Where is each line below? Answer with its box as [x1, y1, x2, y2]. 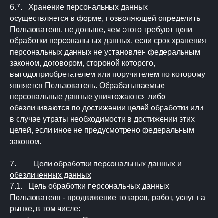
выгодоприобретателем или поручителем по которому [10, 70, 205, 78]
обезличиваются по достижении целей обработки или [10, 104, 203, 112]
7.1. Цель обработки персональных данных [10, 182, 169, 190]
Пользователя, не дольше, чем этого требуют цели [10, 25, 192, 34]
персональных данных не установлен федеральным [10, 48, 200, 56]
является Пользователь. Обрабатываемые [10, 81, 165, 90]
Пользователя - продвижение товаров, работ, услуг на [10, 193, 205, 201]
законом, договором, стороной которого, [10, 59, 155, 67]
